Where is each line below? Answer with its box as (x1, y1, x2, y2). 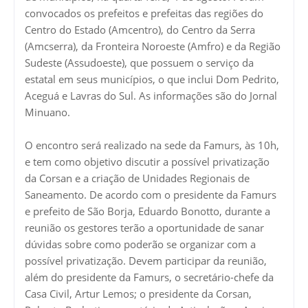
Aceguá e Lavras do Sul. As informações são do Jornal (25, 89, 277, 103)
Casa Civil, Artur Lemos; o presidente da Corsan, (25, 287, 252, 301)
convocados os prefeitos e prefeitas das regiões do (25, 6, 263, 21)
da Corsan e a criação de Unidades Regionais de (25, 171, 250, 186)
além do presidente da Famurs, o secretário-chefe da (25, 270, 274, 285)
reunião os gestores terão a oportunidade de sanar (25, 221, 264, 235)
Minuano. (25, 105, 70, 120)
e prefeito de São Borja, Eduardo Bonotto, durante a (25, 204, 270, 219)
